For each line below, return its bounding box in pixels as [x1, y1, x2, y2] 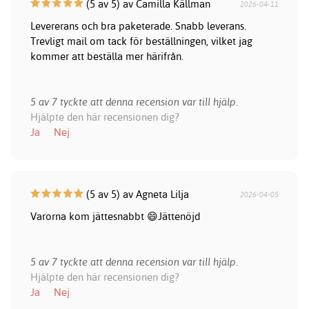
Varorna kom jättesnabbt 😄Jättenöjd [30, 210, 200, 223]
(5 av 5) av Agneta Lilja [83, 188, 189, 201]
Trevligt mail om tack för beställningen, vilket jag [30, 34, 252, 48]
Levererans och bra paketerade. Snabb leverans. [30, 19, 246, 33]
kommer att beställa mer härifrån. [30, 50, 183, 63]
